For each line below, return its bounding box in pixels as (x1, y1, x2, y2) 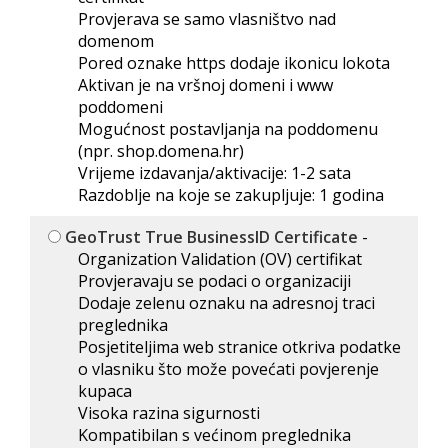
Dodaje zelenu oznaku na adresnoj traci (78, 292, 375, 314)
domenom (78, 30, 154, 52)
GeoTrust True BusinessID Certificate (65, 226, 358, 248)
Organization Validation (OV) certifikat (78, 248, 362, 270)
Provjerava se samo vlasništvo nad (78, 8, 336, 30)
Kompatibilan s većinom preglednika (78, 424, 351, 446)
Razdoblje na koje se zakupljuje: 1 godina (78, 184, 384, 206)
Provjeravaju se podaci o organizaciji (78, 270, 351, 292)
